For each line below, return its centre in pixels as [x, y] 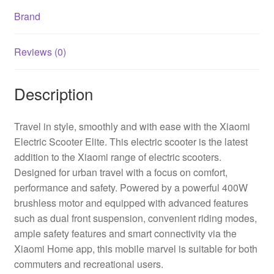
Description [53, 93]
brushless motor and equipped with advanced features [131, 202]
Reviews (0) [40, 52]
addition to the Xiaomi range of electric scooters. [117, 157]
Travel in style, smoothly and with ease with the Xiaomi [132, 126]
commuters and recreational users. [88, 264]
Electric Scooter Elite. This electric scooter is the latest [131, 141]
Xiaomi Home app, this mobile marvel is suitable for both [135, 248]
